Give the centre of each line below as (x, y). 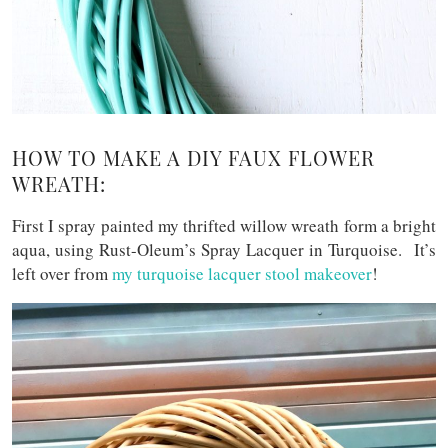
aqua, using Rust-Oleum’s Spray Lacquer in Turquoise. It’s (224, 250)
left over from (62, 274)
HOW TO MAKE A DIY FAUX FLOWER (193, 158)
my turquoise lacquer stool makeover (242, 274)
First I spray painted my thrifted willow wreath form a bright (224, 226)
